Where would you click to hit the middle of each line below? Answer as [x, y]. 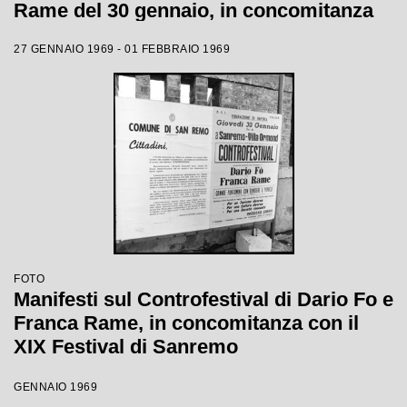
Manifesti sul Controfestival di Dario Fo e [203, 299]
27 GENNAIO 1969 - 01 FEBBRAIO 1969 [122, 49]
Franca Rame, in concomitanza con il [186, 323]
